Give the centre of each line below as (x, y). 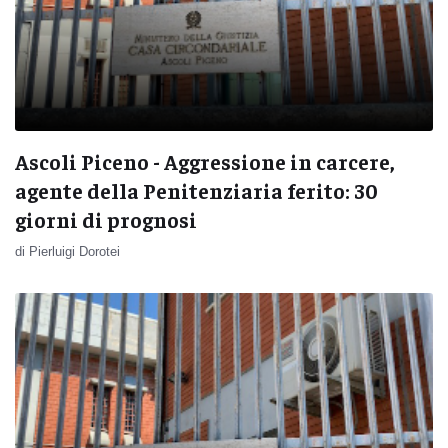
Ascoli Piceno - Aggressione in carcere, (205, 161)
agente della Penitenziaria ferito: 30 (196, 190)
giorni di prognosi (106, 219)
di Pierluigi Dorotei (67, 251)
